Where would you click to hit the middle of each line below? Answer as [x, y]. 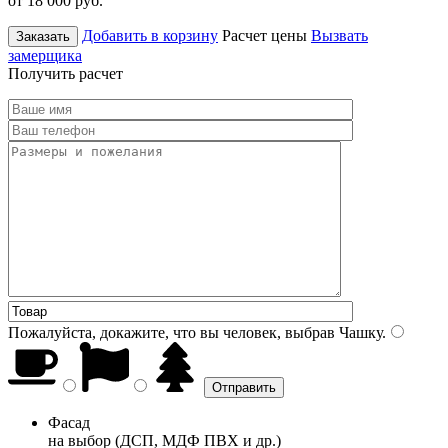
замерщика [45, 55]
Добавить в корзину [150, 35]
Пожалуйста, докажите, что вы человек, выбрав [171, 332]
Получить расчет [65, 73]
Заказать [43, 36]
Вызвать [339, 35]
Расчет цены [264, 35]
